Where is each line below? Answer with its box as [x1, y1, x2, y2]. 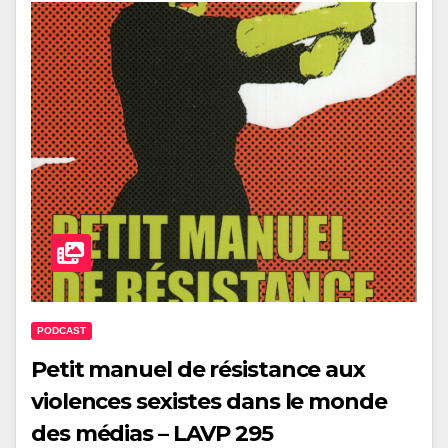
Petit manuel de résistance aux [31, 356, 365, 384]
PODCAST [37, 325, 86, 337]
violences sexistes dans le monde [31, 388, 387, 416]
